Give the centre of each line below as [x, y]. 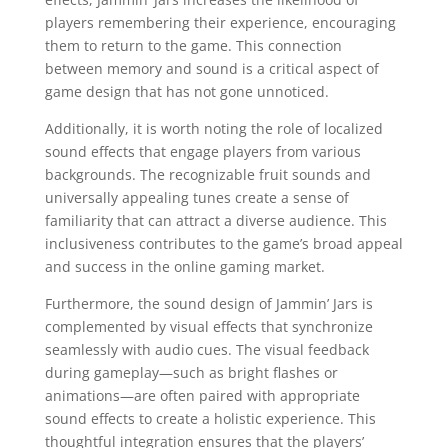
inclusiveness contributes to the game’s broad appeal [223, 243]
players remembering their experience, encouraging [220, 22]
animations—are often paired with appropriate [202, 395]
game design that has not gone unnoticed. [186, 91]
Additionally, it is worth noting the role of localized [213, 128]
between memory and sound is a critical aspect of [211, 68]
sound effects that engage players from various [202, 151]
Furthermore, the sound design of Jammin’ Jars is [208, 303]
